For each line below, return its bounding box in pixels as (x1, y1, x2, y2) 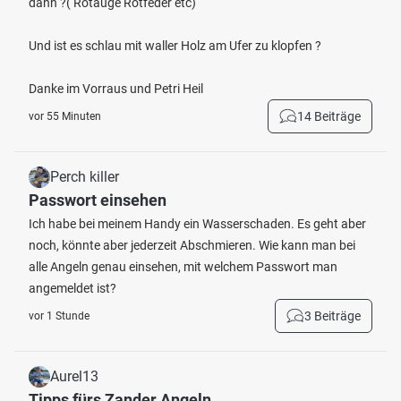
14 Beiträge (297, 109, 361, 124)
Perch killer (50, 168, 119, 185)
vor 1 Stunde (29, 310, 90, 322)
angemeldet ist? (29, 281, 116, 295)
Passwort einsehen (29, 191, 166, 209)
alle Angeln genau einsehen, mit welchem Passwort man (29, 260, 337, 274)
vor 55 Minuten (29, 110, 101, 123)
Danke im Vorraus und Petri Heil (29, 81, 203, 96)
